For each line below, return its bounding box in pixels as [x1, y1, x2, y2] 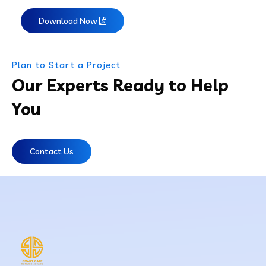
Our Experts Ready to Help [12, 74, 229, 96]
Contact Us [30, 145, 74, 157]
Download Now [39, 15, 97, 26]
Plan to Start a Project [12, 59, 121, 71]
